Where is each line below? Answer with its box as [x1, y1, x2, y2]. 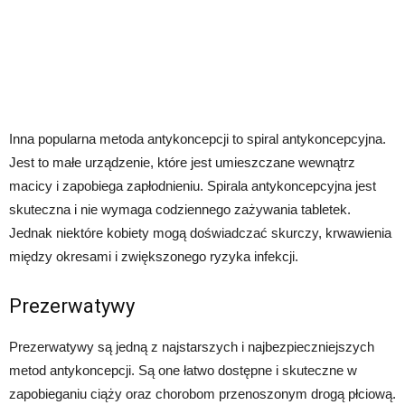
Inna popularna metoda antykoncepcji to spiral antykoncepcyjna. [9, 130, 386, 146]
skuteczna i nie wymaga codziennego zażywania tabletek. [9, 201, 351, 217]
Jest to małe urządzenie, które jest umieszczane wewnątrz [9, 154, 355, 170]
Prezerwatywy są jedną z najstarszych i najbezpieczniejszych [9, 338, 374, 354]
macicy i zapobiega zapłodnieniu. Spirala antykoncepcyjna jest [9, 177, 376, 193]
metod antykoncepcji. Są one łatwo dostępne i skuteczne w [9, 362, 357, 378]
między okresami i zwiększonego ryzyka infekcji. [9, 248, 298, 264]
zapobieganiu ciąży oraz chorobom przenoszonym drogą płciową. [9, 385, 396, 401]
